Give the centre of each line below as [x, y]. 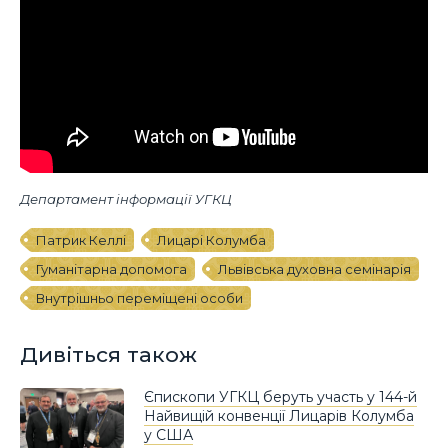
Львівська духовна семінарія [314, 269]
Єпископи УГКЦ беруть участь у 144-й [280, 397]
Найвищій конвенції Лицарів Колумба [279, 416]
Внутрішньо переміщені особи [139, 298]
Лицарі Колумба [211, 240]
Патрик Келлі [81, 240]
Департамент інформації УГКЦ [126, 199]
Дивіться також [108, 354]
